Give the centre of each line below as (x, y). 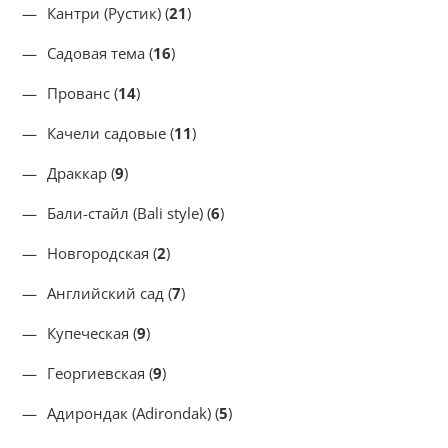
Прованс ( (82, 93)
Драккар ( (81, 173)
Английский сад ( (109, 293)
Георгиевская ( (100, 373)
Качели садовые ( (110, 133)
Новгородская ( (102, 253)
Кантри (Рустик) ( (108, 13)
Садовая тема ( (100, 53)
